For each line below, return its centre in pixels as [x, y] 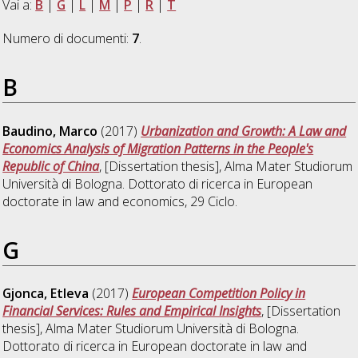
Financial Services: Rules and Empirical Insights [132, 311]
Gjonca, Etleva [46, 294]
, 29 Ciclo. [211, 201]
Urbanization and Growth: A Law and [244, 131]
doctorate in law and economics [94, 201]
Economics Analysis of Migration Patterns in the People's [158, 148]
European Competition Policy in [219, 294]
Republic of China [51, 166]
